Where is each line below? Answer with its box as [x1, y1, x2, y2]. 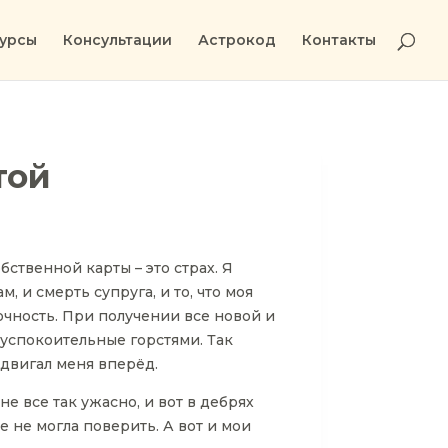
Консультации [63, 31, 172, 49]
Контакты [302, 31, 376, 49]
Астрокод [198, 31, 276, 49]
